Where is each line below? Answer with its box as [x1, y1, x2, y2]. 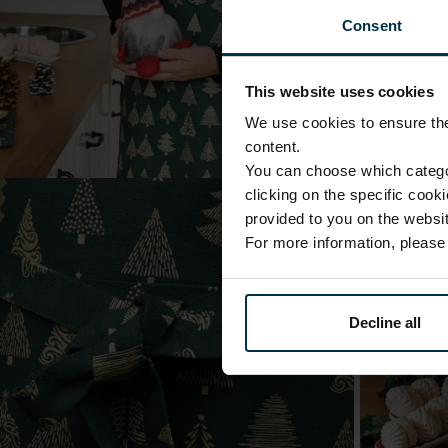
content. [244, 138, 301, 156]
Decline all [348, 313, 421, 331]
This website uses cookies [244, 82, 434, 100]
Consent [342, 17, 402, 35]
